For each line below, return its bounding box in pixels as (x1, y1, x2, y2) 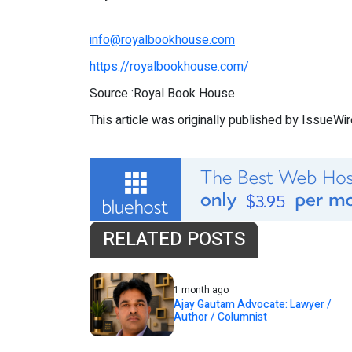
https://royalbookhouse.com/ (90, 57, 249, 77)
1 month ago (173, 283, 229, 298)
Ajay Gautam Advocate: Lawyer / (173, 296, 332, 313)
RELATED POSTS (103, 225, 245, 254)
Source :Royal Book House (90, 84, 235, 104)
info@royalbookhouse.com (90, 31, 235, 50)
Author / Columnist (173, 309, 267, 326)
